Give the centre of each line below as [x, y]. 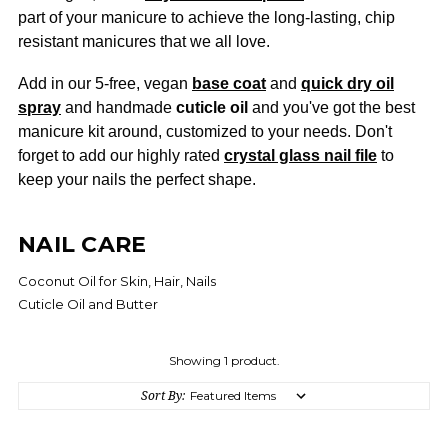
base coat [229, 83]
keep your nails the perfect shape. [137, 179]
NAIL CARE [82, 244]
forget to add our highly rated [121, 155]
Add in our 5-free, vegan [105, 83]
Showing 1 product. [224, 360]
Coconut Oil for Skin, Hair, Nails [117, 281]
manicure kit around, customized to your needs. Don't [205, 131]
